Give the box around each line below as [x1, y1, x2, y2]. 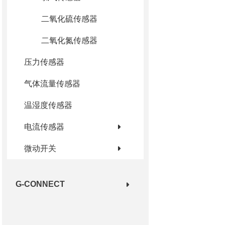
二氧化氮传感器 [41, 36, 97, 45]
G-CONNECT [15, 179, 65, 188]
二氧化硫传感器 [41, 14, 97, 23]
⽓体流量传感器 [24, 79, 80, 88]
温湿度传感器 [24, 100, 72, 109]
